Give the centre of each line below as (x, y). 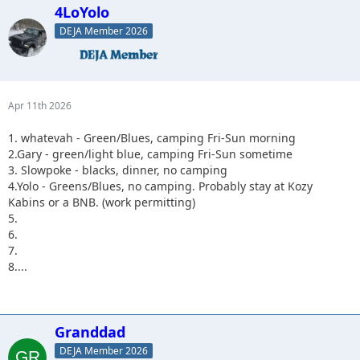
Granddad (90, 331)
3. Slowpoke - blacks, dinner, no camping (118, 170)
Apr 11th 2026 (40, 105)
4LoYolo (82, 12)
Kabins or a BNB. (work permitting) (102, 202)
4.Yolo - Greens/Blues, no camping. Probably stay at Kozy (160, 186)
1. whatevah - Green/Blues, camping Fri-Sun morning (152, 137)
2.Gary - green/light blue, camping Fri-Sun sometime (150, 153)
